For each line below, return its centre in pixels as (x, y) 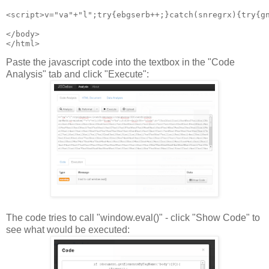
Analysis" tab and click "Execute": (77, 74)
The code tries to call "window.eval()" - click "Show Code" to (133, 218)
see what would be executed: (68, 230)
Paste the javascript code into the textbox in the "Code (120, 62)
